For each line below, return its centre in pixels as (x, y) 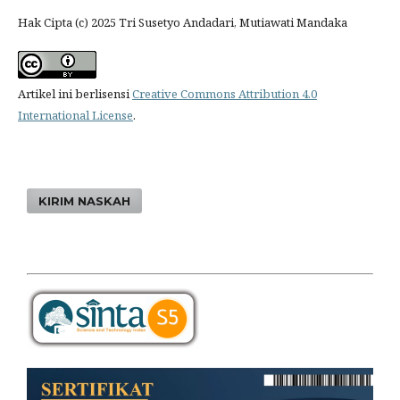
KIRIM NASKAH (85, 201)
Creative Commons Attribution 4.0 (224, 94)
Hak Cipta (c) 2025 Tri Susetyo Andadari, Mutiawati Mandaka (182, 23)
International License (75, 116)
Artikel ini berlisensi (75, 94)
